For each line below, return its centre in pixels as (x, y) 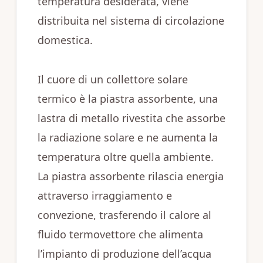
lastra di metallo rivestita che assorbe (131, 118)
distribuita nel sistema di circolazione (131, 21)
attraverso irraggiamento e (104, 195)
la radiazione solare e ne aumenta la (127, 137)
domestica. (65, 40)
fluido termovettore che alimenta (120, 234)
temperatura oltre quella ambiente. (125, 157)
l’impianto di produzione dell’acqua (124, 254)
